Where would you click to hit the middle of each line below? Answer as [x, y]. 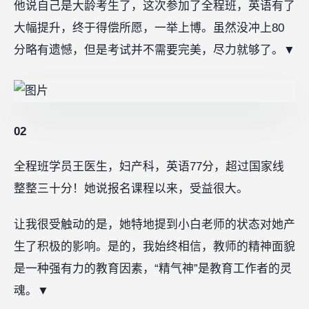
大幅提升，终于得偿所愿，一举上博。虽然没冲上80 [149, 28]
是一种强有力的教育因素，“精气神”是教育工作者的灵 [153, 268]
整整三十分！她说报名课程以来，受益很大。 [131, 189]
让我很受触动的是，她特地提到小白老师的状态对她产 [154, 224]
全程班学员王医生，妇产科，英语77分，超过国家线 [149, 167]
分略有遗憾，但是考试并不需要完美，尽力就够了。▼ [154, 50]
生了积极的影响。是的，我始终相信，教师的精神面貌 [154, 246]
